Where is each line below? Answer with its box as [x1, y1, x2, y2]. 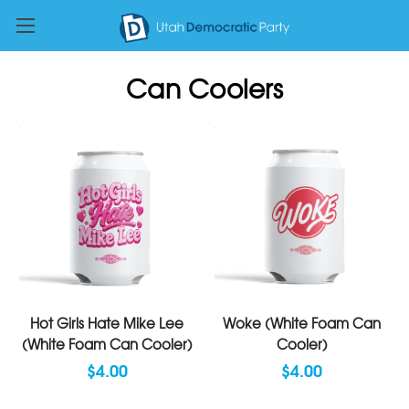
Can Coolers [126, 69, 283, 107]
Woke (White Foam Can [223, 312, 382, 334]
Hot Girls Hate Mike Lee [30, 312, 184, 334]
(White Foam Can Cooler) [21, 333, 193, 355]
